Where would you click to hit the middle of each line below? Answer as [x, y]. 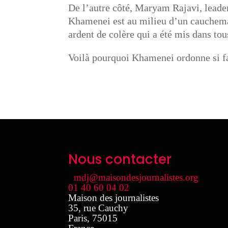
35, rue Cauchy [98, 208]
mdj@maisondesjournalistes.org [136, 178]
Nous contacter [120, 160]
